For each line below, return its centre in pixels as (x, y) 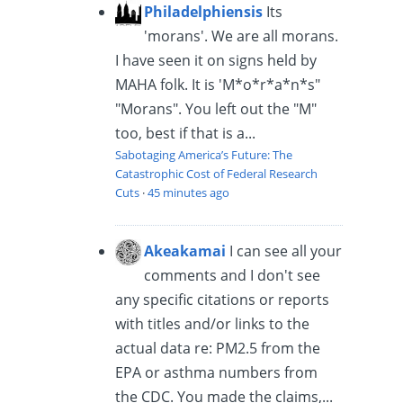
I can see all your (286, 251)
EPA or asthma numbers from (217, 372)
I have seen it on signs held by (216, 60)
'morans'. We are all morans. (242, 36)
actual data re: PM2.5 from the (218, 348)
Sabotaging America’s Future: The (204, 154)
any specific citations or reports (223, 299)
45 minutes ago (189, 192)
